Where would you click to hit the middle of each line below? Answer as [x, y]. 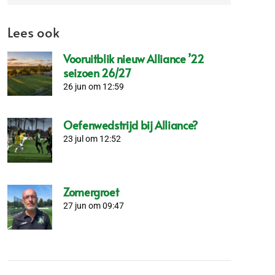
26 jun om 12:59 [93, 86]
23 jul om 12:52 [92, 139]
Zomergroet [91, 192]
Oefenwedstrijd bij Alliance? [130, 125]
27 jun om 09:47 [93, 206]
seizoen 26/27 [97, 72]
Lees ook [33, 32]
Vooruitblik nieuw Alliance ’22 [134, 58]
